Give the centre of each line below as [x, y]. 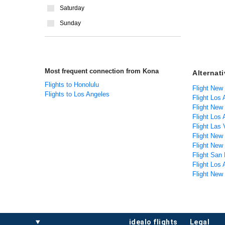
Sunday [70, 23]
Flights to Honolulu [72, 85]
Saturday [72, 8]
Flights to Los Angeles [77, 94]
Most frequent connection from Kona [102, 71]
